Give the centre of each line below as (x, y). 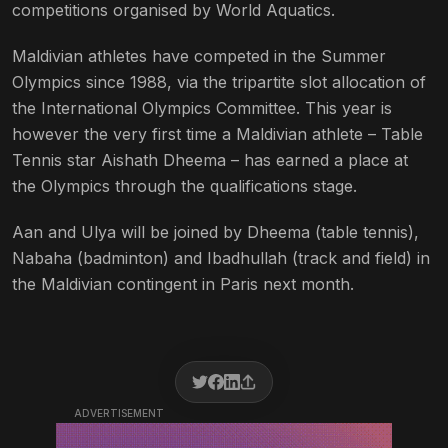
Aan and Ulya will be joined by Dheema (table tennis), (215, 232)
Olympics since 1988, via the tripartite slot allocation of (219, 82)
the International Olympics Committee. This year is (202, 108)
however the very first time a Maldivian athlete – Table (217, 134)
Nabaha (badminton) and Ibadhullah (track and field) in (221, 258)
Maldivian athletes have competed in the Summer (199, 56)
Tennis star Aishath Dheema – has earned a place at (210, 160)
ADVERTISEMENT (119, 413)
